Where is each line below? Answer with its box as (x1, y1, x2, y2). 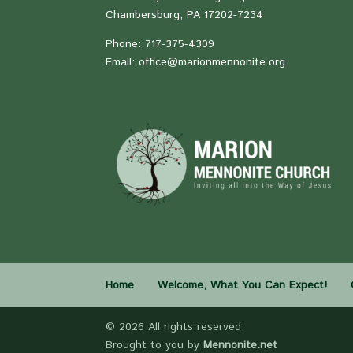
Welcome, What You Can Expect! (158, 277, 328, 293)
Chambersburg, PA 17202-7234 (106, 6, 264, 23)
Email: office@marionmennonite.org (106, 54, 286, 70)
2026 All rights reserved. (119, 318, 245, 335)
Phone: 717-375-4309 (106, 35, 215, 52)
